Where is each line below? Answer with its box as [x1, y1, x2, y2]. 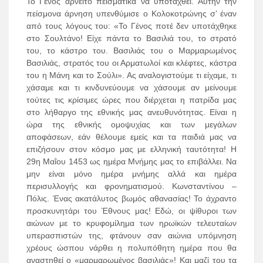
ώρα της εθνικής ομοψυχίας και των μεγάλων [26, 120, 237, 130]
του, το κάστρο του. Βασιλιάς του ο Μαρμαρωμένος [26, 46, 237, 56]
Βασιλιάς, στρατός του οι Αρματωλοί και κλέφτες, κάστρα [26, 58, 237, 68]
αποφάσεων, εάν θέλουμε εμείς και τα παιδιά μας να [26, 132, 237, 142]
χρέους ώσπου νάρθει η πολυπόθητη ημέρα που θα [26, 243, 237, 253]
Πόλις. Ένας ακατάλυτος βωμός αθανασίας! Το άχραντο [26, 194, 237, 204]
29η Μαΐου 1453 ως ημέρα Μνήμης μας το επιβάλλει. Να [26, 157, 237, 167]
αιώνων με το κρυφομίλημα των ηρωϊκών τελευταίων [26, 218, 237, 228]
